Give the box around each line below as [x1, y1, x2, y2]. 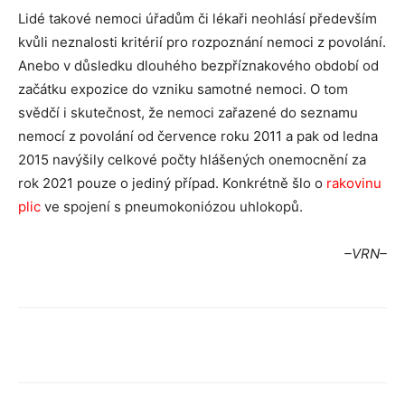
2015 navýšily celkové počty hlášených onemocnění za [18, 151, 366, 168]
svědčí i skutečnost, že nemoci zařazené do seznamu [18, 104, 358, 121]
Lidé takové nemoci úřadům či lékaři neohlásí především [18, 10, 377, 27]
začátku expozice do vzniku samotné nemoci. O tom [18, 80, 348, 98]
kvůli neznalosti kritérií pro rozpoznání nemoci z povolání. [18, 33, 386, 51]
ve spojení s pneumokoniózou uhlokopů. [41, 198, 303, 215]
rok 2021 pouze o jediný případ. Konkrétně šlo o [18, 174, 326, 192]
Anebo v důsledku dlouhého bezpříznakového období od [18, 57, 379, 74]
